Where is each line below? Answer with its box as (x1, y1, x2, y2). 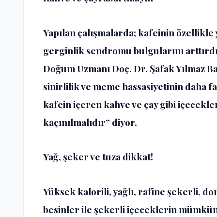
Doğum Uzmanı (43, 62, 112, 75)
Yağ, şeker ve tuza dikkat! (43, 150, 155, 163)
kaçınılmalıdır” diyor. (43, 115, 137, 128)
